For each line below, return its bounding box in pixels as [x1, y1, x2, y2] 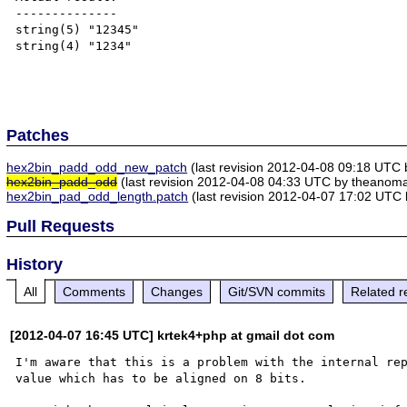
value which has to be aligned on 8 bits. [15, 371, 307, 385]
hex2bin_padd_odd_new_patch [6, 159, 188, 174]
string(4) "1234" [15, 38, 133, 53]
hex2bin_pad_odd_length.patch [6, 188, 189, 203]
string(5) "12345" [15, 22, 140, 36]
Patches [6, 125, 70, 144]
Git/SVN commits [228, 283, 326, 299]
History [6, 254, 64, 273]
